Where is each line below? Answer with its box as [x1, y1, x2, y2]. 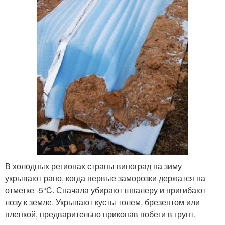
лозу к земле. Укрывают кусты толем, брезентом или [5, 196, 200, 208]
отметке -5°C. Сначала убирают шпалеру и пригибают [5, 184, 206, 196]
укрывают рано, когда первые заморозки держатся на [5, 172, 205, 184]
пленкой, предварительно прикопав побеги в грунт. [5, 208, 196, 220]
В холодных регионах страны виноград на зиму [5, 160, 182, 172]
